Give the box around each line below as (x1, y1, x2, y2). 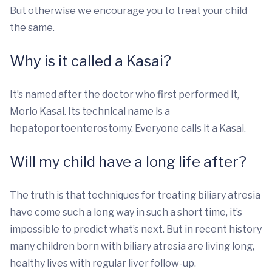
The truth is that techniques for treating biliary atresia (10, 189, 260, 202)
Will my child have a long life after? (10, 153, 246, 171)
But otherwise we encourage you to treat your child (10, 5, 247, 17)
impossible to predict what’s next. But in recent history (10, 223, 262, 236)
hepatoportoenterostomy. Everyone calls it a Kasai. (10, 123, 246, 135)
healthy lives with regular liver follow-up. (10, 257, 196, 270)
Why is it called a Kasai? (10, 52, 171, 70)
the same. (10, 22, 56, 34)
